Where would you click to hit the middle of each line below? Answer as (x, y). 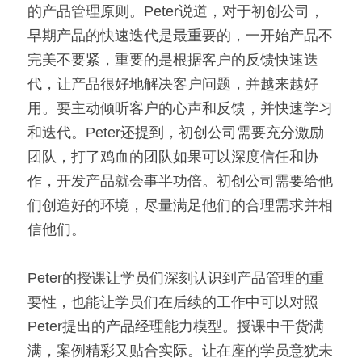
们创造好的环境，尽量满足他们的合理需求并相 (180, 205)
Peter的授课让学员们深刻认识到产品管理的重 (176, 278)
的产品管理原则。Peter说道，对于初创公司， (176, 11)
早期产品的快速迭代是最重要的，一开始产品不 (180, 36)
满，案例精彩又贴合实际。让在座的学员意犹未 (180, 351)
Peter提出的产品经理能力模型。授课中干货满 (176, 326)
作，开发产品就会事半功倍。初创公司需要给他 (180, 181)
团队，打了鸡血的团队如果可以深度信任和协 (173, 157)
